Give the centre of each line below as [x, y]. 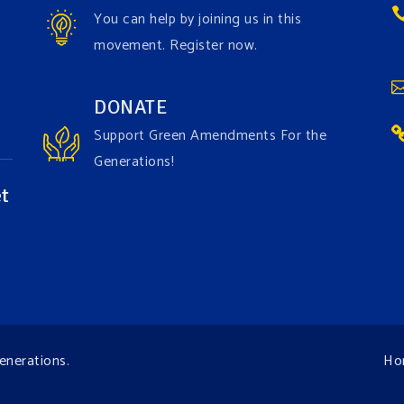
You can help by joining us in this [197, 19]
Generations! [134, 161]
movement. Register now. [176, 45]
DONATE [131, 106]
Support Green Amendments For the [210, 135]
